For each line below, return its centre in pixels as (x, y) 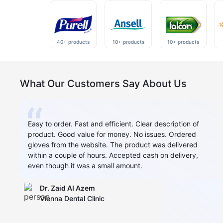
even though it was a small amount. (85, 165)
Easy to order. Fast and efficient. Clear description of (113, 123)
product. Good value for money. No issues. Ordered (112, 134)
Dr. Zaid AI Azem (67, 188)
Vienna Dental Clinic (72, 198)
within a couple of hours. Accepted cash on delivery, (113, 155)
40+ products (73, 42)
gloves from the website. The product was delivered (113, 144)
